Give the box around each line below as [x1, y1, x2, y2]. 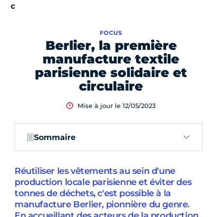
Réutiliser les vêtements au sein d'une [15, 166, 175, 176]
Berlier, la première [45, 38, 177, 53]
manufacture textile [43, 51, 179, 67]
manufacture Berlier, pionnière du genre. [15, 199, 190, 210]
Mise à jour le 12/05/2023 [77, 102, 155, 109]
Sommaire [34, 132, 76, 142]
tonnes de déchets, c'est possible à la [15, 188, 171, 199]
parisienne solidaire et [35, 65, 187, 80]
